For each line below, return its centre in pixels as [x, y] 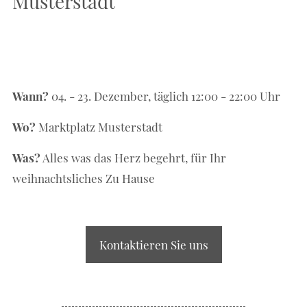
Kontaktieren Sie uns [153, 245]
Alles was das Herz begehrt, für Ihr [134, 158]
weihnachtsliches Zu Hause [84, 179]
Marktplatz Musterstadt [99, 127]
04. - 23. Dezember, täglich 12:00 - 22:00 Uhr [165, 96]
